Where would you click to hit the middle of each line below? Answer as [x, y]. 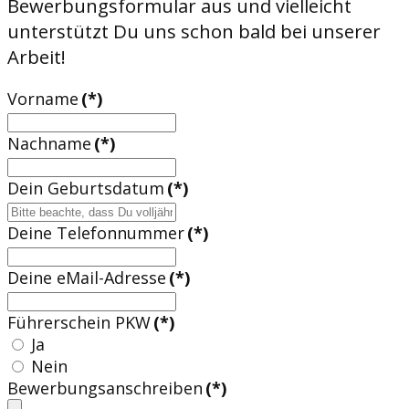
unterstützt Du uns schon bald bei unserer [194, 31]
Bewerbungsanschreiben [105, 388]
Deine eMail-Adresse [87, 278]
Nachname [49, 143]
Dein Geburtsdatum [86, 188]
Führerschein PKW [79, 322]
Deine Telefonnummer [96, 233]
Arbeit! [37, 57]
